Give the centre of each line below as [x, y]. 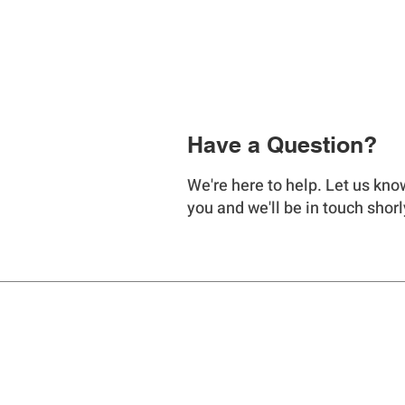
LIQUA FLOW [222, 363]
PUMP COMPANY [241, 388]
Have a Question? [282, 145]
